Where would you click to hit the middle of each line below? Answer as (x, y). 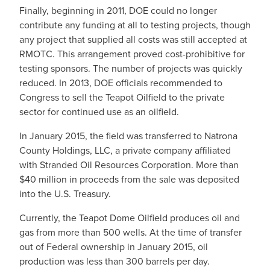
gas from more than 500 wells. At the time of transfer (130, 232)
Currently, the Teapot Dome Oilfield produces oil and (130, 218)
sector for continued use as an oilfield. (99, 112)
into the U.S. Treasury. (65, 194)
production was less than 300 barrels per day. (115, 261)
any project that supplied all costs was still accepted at (133, 39)
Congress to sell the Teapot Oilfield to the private (122, 97)
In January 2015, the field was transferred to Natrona (128, 136)
